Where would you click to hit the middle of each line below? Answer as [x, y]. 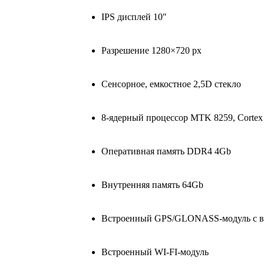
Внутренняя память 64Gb [152, 185]
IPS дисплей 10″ [134, 17]
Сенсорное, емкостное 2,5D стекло [171, 84]
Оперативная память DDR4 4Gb [166, 151]
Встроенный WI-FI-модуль [155, 252]
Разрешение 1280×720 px [151, 51]
